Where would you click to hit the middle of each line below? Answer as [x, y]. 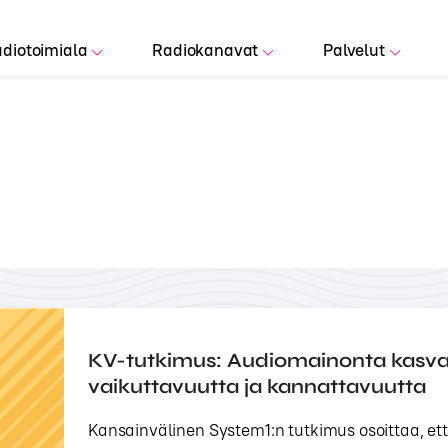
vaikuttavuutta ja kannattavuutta [257, 386]
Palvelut [354, 50]
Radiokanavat [205, 50]
